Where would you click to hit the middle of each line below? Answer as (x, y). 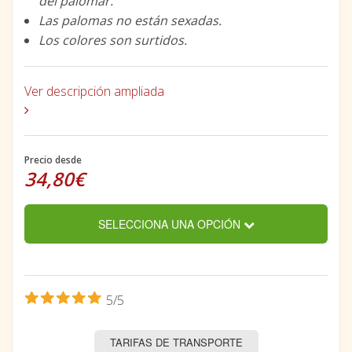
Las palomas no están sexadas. (130, 21)
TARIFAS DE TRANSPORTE (176, 343)
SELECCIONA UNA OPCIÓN (170, 224)
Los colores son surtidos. (112, 40)
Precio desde (53, 160)
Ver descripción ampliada (94, 92)
